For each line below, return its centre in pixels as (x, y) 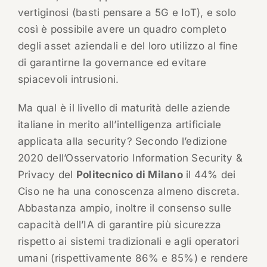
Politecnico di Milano (129, 175)
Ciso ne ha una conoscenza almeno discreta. (129, 192)
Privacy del (47, 175)
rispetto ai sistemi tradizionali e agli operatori (128, 242)
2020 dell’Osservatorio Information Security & (130, 158)
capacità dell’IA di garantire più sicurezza (119, 225)
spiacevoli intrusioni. (68, 80)
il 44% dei (209, 175)
